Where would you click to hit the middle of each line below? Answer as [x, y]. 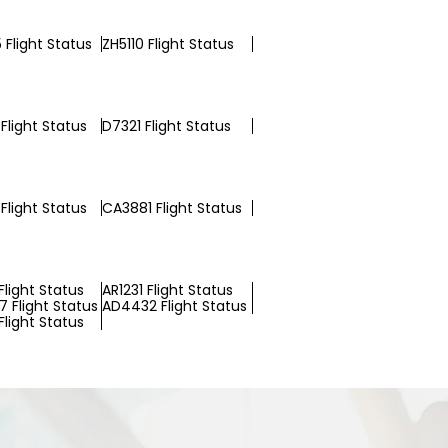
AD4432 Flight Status [174, 306]
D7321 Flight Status [166, 126]
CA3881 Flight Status [172, 208]
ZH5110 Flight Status [168, 44]
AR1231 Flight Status [167, 290]
